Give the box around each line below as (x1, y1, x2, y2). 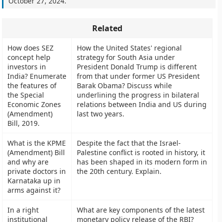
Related (92, 23, 123, 34)
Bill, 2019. (7, 118, 40, 128)
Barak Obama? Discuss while (77, 81, 172, 90)
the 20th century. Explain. (77, 166, 162, 176)
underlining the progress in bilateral (77, 90, 200, 100)
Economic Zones (7, 100, 61, 109)
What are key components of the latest (77, 205, 205, 215)
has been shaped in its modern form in (77, 157, 208, 166)
